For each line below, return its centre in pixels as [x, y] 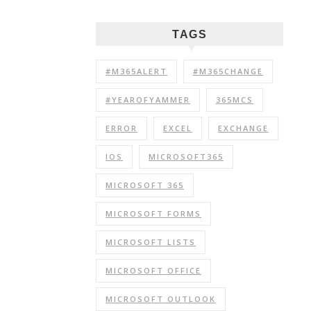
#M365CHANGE [228, 71]
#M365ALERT [136, 71]
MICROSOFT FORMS [153, 213]
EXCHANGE [243, 128]
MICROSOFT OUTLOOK [161, 299]
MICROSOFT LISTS [151, 242]
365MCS [235, 100]
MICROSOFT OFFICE [153, 270]
